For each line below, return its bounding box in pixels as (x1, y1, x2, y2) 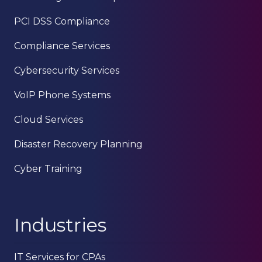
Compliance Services (14, 40, 110, 52)
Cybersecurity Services (14, 65, 119, 77)
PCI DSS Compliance (14, 16, 110, 27)
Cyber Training (14, 163, 82, 175)
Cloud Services (14, 114, 83, 126)
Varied (91, 19, 121, 30)
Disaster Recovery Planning (14, 139, 143, 150)
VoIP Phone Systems (14, 89, 111, 101)
